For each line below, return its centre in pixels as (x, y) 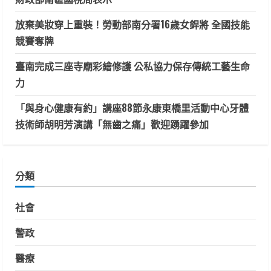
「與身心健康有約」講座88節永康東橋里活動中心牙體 (132, 108)
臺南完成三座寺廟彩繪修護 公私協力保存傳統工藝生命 (132, 66)
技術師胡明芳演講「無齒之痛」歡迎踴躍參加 (112, 124)
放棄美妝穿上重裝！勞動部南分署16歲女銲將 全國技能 (132, 24)
